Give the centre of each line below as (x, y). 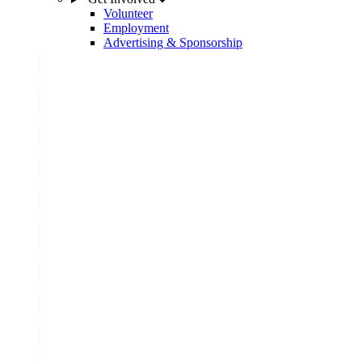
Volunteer (128, 13)
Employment (136, 28)
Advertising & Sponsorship (173, 42)
